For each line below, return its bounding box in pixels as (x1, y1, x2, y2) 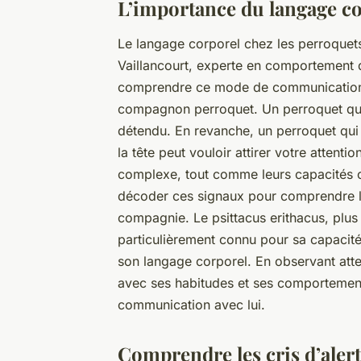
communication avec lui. (118, 297, 265, 313)
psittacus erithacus (212, 210, 325, 226)
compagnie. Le (118, 210, 212, 226)
